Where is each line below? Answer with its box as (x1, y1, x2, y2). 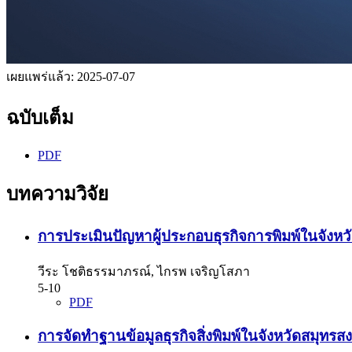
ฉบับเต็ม (6, 107, 74, 128)
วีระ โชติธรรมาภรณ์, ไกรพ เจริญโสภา (38, 265, 250, 279)
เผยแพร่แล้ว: (6, 69, 77, 83)
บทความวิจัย (6, 183, 108, 204)
